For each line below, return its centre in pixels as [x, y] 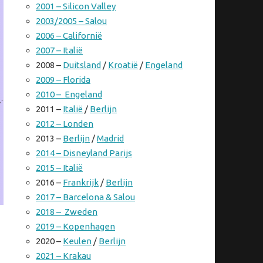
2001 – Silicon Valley [76, 6]
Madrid [110, 139]
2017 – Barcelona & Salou [85, 197]
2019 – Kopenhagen [75, 227]
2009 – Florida [63, 80]
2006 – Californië [69, 36]
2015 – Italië [59, 168]
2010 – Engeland [69, 95]
